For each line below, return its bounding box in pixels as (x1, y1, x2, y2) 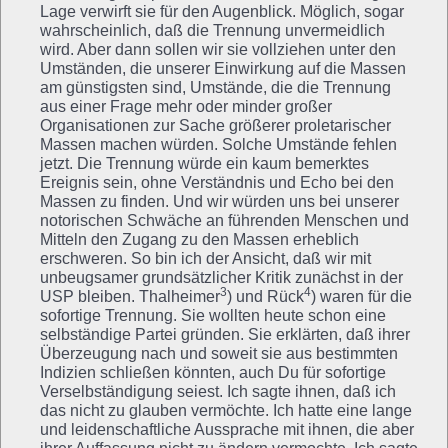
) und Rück (227, 287, 304, 305)
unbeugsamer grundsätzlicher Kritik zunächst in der (40, 268, 403, 286)
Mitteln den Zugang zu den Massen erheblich (40, 230, 359, 248)
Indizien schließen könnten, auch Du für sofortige (40, 363, 386, 381)
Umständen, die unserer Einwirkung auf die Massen (40, 59, 406, 77)
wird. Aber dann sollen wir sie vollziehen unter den (40, 40, 396, 58)
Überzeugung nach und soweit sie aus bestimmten (40, 344, 398, 362)
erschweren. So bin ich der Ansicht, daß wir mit (40, 249, 371, 267)
